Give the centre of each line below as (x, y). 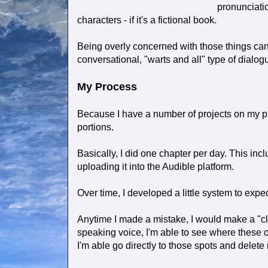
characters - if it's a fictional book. (147, 20)
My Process (107, 87)
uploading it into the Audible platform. (156, 167)
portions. (95, 127)
